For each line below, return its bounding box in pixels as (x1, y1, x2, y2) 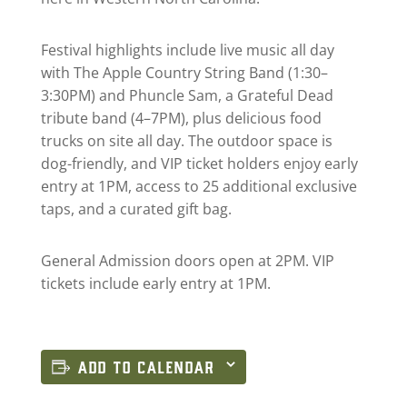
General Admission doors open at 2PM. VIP (40, 251, 334, 272)
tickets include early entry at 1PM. (40, 273, 271, 294)
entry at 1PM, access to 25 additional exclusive (40, 176, 357, 197)
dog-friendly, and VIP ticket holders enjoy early (40, 154, 358, 174)
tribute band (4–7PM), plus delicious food (40, 108, 322, 129)
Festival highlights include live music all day (40, 40, 334, 61)
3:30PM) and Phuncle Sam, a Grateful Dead (40, 85, 333, 106)
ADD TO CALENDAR (77, 357, 215, 378)
